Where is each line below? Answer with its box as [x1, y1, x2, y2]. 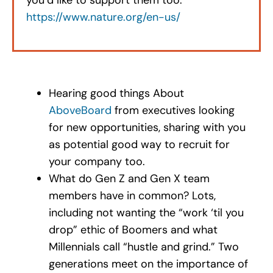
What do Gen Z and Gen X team [48, 171, 210, 186]
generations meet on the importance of [48, 256, 248, 271]
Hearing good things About [48, 85, 184, 101]
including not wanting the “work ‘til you [48, 205, 244, 220]
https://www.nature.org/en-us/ [26, 9, 180, 24]
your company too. [48, 154, 145, 169]
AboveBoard [48, 102, 112, 118]
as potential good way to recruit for [48, 136, 230, 152]
